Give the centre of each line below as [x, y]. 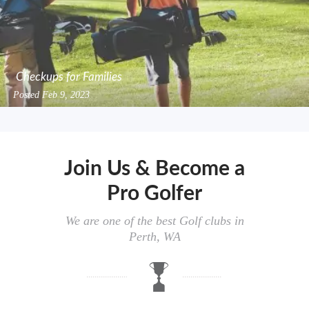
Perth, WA [154, 236]
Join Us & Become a [154, 169]
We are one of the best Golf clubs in [154, 220]
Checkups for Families [69, 77]
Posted [28, 94]
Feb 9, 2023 [66, 94]
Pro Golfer [154, 193]
